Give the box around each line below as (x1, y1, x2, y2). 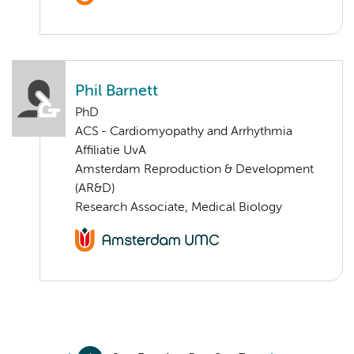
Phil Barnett (75, 84, 158, 100)
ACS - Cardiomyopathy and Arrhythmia (75, 126, 292, 139)
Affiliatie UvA (75, 145, 146, 158)
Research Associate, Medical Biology (75, 201, 282, 215)
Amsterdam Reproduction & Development (75, 164, 314, 177)
